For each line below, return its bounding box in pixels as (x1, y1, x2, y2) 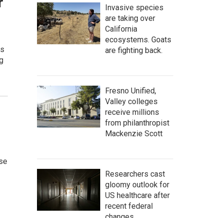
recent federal (105, 201, 153, 211)
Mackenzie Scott (105, 129, 163, 138)
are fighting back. (105, 46, 163, 55)
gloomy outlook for (105, 180, 169, 189)
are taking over (105, 14, 155, 23)
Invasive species (105, 3, 163, 12)
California (105, 24, 137, 34)
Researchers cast (105, 169, 165, 179)
